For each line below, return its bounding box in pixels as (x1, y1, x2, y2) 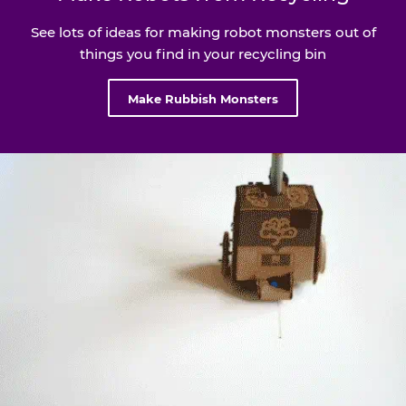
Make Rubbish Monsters (128, 92, 278, 107)
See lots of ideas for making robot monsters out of (30, 24, 376, 42)
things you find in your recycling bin (80, 45, 326, 63)
